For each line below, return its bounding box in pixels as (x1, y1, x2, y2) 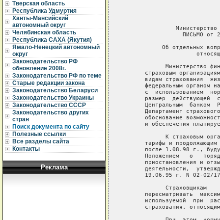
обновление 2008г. (12, 65, 66, 72)
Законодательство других (12, 109, 89, 116)
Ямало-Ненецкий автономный (12, 44, 100, 51)
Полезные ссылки (12, 131, 66, 137)
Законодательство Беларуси (12, 87, 98, 94)
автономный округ (12, 22, 66, 28)
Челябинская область (12, 29, 76, 36)
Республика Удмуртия (12, 7, 77, 14)
